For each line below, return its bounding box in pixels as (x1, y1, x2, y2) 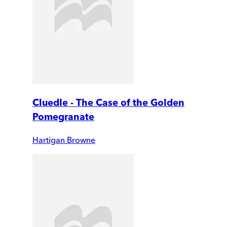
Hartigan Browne (32, 135, 95, 145)
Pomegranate (32, 111, 94, 123)
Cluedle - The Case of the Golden (32, 97, 184, 109)
